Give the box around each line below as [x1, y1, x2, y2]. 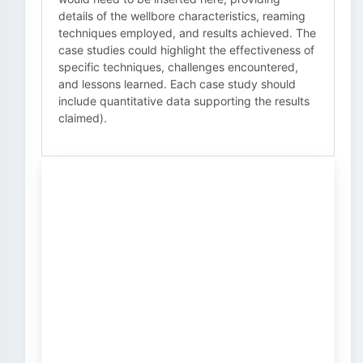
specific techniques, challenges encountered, [58, 60, 298, 74]
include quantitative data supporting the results [58, 94, 310, 108]
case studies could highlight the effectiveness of [58, 43, 314, 57]
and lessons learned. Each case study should [58, 77, 296, 91]
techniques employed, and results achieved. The [58, 26, 316, 40]
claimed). [58, 111, 107, 125]
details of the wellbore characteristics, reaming [58, 9, 305, 23]
